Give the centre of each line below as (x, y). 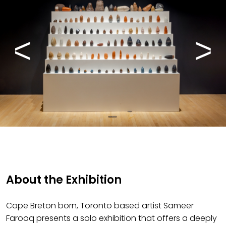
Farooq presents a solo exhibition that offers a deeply (111, 218)
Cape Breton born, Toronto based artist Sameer (100, 206)
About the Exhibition (64, 180)
